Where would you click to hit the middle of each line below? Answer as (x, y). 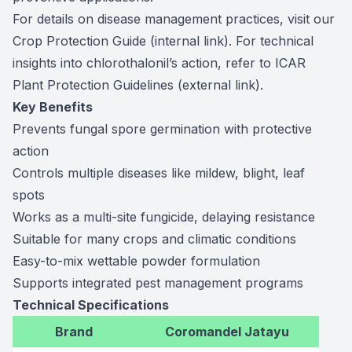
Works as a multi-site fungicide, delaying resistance (164, 217)
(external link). (218, 85)
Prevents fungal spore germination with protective (162, 129)
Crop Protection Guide (79, 41)
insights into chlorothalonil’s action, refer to (144, 63)
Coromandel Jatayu (227, 332)
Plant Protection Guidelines (93, 85)
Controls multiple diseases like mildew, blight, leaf (159, 173)
